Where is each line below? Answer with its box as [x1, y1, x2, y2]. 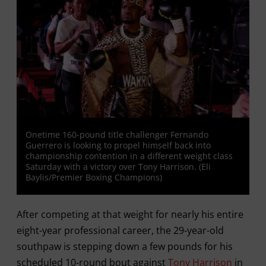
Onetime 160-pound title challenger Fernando [25, 129, 208, 140]
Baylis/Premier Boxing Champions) [25, 172, 162, 183]
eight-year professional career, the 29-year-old [16, 224, 224, 237]
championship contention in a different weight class [25, 150, 233, 161]
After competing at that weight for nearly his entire [16, 208, 243, 221]
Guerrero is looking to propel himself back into [25, 140, 211, 151]
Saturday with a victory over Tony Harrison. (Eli [25, 161, 211, 172]
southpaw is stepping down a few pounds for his [16, 240, 233, 253]
